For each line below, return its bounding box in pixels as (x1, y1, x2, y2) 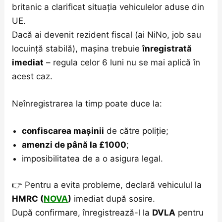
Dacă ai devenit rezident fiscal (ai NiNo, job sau (12, 29, 202, 40)
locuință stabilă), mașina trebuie (12, 43, 143, 54)
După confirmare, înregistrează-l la (12, 208, 153, 218)
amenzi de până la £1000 (22, 139, 127, 150)
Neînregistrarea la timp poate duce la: (12, 98, 163, 109)
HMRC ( (12, 194, 44, 204)
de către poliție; (104, 125, 169, 136)
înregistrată (142, 43, 192, 54)
